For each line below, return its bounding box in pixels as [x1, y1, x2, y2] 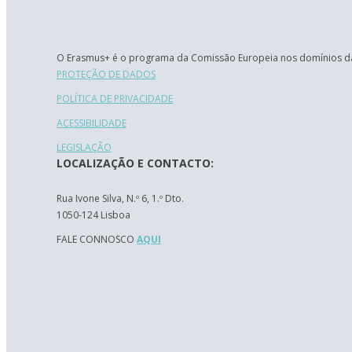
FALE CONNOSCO [57, 233, 137, 246]
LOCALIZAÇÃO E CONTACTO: [57, 156, 214, 170]
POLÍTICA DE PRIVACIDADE [57, 92, 173, 105]
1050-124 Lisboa [57, 208, 130, 222]
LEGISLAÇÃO [57, 141, 112, 154]
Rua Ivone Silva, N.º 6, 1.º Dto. [57, 192, 184, 205]
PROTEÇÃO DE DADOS [57, 68, 156, 81]
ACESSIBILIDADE [57, 116, 126, 130]
